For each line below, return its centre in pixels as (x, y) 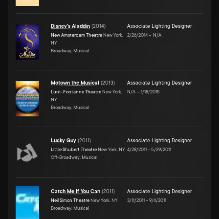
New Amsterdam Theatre (77, 35)
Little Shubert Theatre (74, 149)
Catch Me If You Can (76, 191)
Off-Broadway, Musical (74, 157)
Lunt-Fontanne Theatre (76, 91)
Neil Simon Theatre (70, 200)
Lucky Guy (64, 141)
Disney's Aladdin (70, 26)
